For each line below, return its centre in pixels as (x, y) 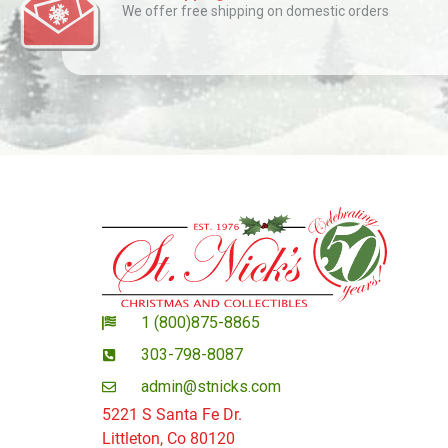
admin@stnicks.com (210, 387)
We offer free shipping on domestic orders (255, 10)
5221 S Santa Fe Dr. (172, 415)
